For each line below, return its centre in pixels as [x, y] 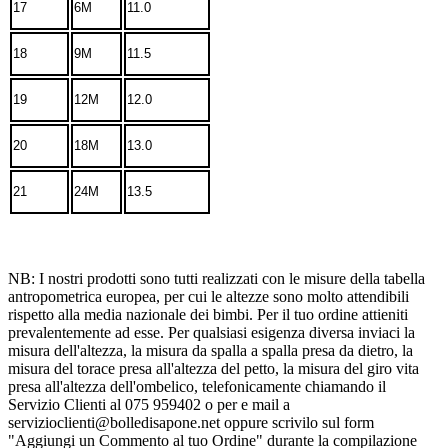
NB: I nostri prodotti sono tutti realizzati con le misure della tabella [216, 279]
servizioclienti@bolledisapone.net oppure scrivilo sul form [191, 423]
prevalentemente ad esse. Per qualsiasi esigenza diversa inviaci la [211, 333]
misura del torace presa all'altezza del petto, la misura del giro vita [213, 369]
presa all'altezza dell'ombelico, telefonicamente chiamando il [197, 387]
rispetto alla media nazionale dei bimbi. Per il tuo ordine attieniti [208, 315]
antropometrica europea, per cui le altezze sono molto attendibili [208, 297]
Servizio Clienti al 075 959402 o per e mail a [149, 405]
